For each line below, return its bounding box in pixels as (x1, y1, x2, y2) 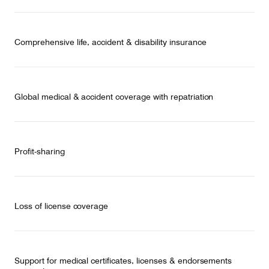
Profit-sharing (14, 147, 65, 156)
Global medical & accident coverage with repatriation (14, 92, 214, 101)
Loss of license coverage (14, 201, 109, 211)
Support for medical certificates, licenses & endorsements (14, 256, 232, 265)
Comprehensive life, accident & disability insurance (14, 37, 207, 47)
